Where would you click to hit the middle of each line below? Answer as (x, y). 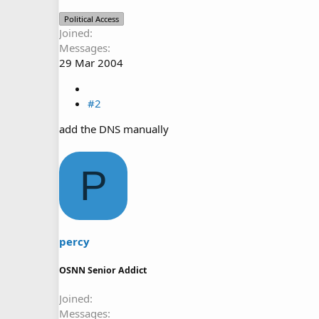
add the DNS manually (114, 129)
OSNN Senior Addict (103, 270)
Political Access (91, 19)
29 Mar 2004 (91, 63)
